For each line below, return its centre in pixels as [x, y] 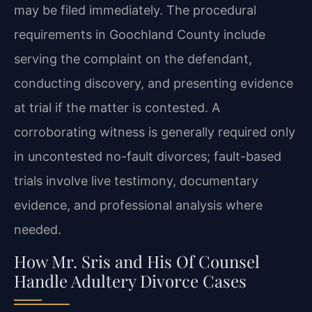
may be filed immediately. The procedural [135, 10]
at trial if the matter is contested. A [117, 107]
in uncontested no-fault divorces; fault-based [148, 156]
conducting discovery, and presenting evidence [154, 83]
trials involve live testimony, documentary [136, 180]
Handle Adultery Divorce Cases [130, 281]
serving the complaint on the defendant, [133, 58]
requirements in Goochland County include [140, 34]
